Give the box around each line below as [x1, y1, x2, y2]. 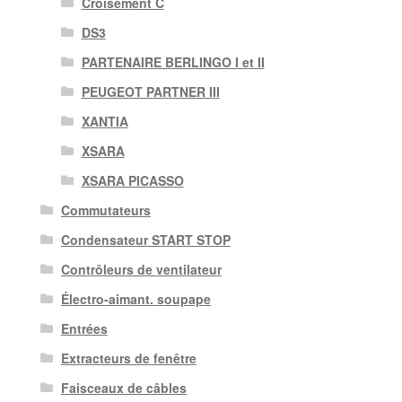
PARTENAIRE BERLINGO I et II [81, 53, 265, 72]
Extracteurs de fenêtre [60, 349, 197, 368]
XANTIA [81, 112, 128, 131]
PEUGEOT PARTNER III [81, 83, 220, 101]
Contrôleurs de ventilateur [60, 260, 222, 279]
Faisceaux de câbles [60, 379, 187, 398]
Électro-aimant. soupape [60, 290, 211, 309]
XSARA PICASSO [81, 171, 184, 190]
